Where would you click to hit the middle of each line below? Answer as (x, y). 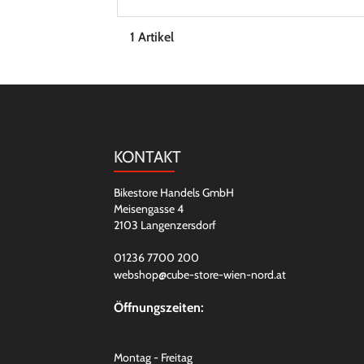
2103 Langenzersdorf (165, 225)
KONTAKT (147, 157)
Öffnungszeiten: (158, 308)
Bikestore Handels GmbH (173, 193)
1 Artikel (152, 37)
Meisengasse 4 (148, 209)
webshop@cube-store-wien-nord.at (199, 275)
